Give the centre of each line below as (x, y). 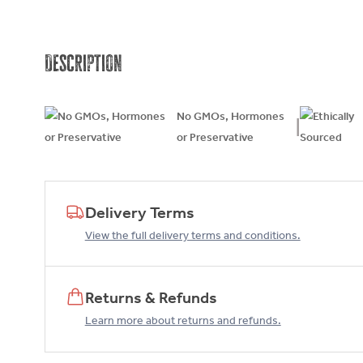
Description (83, 63)
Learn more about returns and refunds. (183, 321)
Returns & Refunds (151, 298)
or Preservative (215, 137)
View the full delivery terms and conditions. (192, 235)
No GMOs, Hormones (230, 116)
